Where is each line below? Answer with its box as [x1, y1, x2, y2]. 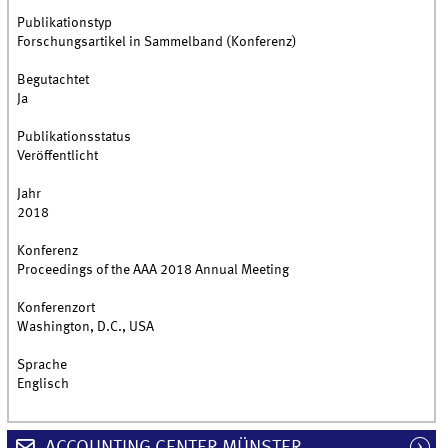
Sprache [17, 358, 68, 373]
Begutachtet [17, 73, 90, 88]
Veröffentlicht [17, 149, 99, 164]
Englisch [17, 377, 70, 392]
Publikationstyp [17, 16, 113, 31]
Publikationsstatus [17, 130, 132, 145]
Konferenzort [17, 301, 96, 316]
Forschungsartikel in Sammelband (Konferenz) [17, 35, 298, 50]
